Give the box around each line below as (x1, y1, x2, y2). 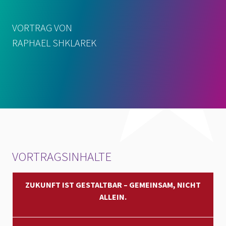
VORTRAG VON (12, 21, 72, 34)
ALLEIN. (99, 192, 127, 202)
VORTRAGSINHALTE (12, 148, 111, 165)
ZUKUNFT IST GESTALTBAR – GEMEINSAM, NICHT (25, 180, 201, 190)
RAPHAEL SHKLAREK (12, 36, 96, 49)
